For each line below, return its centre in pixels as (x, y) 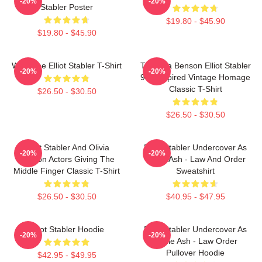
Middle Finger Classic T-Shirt (67, 170)
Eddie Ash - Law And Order (195, 159)
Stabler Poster (67, 7)
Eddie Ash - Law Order (195, 241)
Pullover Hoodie (195, 252)
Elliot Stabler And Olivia (67, 147)
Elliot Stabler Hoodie (67, 229)
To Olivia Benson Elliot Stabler (195, 65)
